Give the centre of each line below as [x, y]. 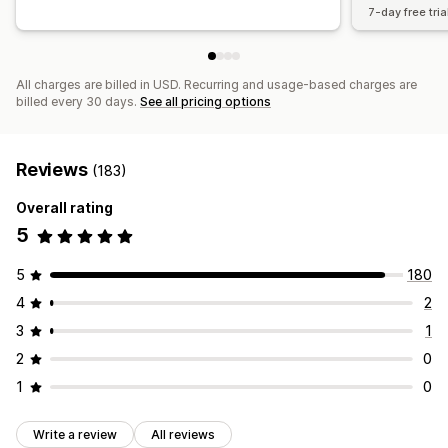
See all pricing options [205, 102]
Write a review [75, 435]
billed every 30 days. [78, 102]
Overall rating [64, 208]
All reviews [183, 435]
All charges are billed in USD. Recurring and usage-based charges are [216, 85]
